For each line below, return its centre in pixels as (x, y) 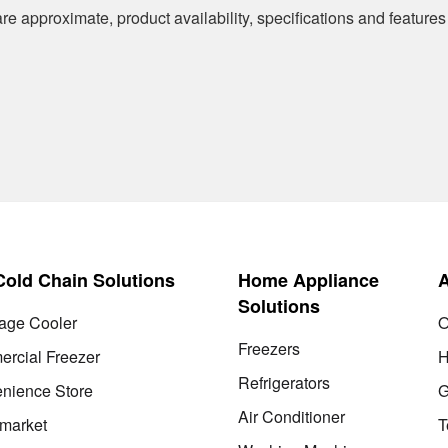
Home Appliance (308, 280)
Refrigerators (283, 382)
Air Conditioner (291, 416)
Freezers (268, 348)
